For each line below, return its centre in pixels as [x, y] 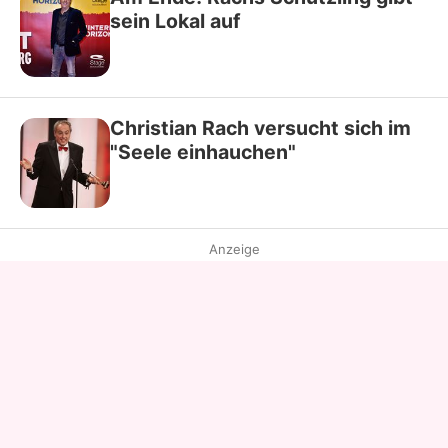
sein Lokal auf [175, 20]
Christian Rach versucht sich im [260, 127]
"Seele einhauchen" [203, 151]
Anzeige [234, 248]
